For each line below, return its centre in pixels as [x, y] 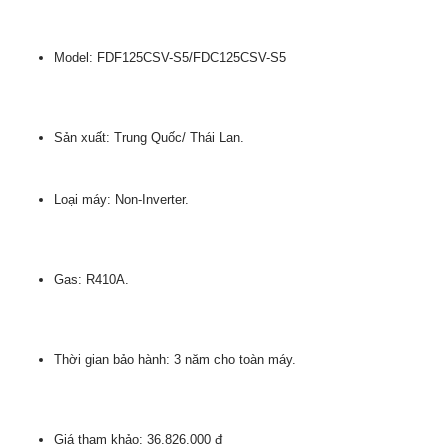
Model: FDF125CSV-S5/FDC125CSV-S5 [170, 57]
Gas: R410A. [91, 279]
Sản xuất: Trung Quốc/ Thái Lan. [149, 137]
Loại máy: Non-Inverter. [121, 199]
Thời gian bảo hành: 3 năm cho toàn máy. [175, 359]
